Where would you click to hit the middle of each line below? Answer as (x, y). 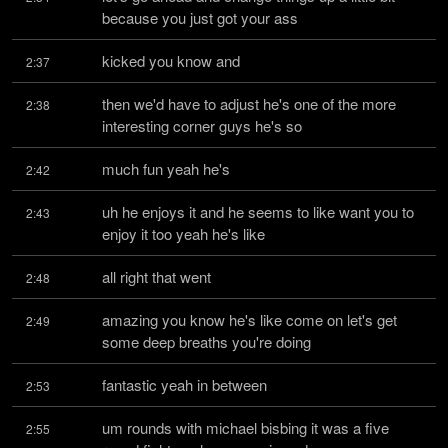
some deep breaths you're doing (206, 341)
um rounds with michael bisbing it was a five (245, 427)
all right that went (156, 276)
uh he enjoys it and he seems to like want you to (258, 211)
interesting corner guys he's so (202, 125)
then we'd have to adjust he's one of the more (249, 103)
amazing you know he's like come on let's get (249, 319)
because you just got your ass (200, 17)
